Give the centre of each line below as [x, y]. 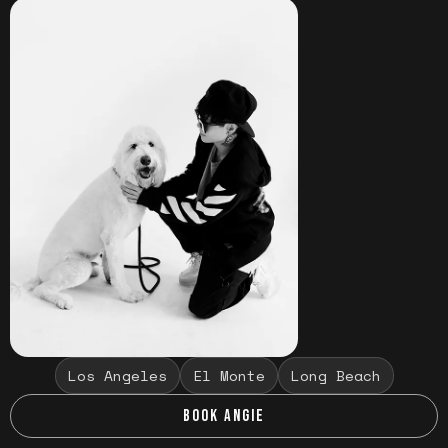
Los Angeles [117, 376]
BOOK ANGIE [224, 415]
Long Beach [335, 376]
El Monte [228, 376]
